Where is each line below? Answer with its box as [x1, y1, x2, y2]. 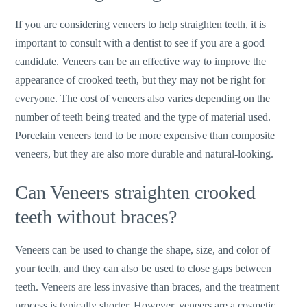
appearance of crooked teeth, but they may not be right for [15, 73, 266, 86]
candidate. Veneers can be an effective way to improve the [15, 55, 267, 67]
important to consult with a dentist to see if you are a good [15, 36, 265, 49]
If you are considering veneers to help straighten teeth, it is [15, 18, 267, 30]
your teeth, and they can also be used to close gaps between [15, 262, 272, 275]
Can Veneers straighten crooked [15, 182, 256, 204]
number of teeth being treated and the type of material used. [15, 110, 271, 123]
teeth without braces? [15, 206, 177, 228]
